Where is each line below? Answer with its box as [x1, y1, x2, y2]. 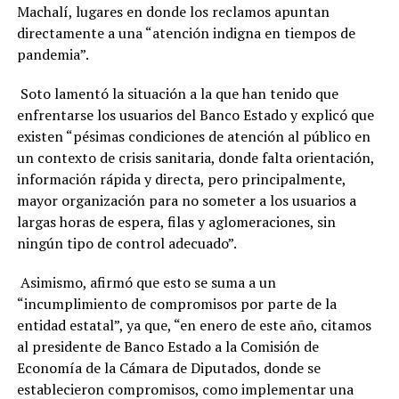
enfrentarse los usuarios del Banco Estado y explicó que [16, 105, 374, 126]
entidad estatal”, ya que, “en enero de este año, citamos [16, 315, 371, 336]
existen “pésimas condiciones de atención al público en [16, 126, 370, 147]
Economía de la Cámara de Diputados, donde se [16, 358, 321, 379]
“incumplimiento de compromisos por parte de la [16, 294, 337, 314]
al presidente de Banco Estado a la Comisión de [16, 337, 319, 357]
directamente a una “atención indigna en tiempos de [16, 23, 355, 44]
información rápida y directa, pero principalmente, [16, 169, 346, 190]
